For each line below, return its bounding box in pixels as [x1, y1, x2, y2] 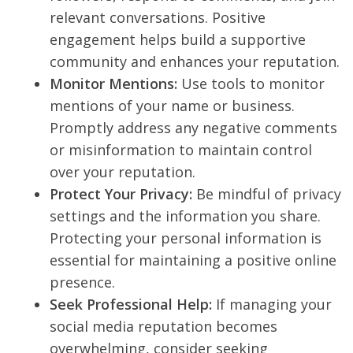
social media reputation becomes [50, 317, 277, 336]
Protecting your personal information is [50, 229, 321, 248]
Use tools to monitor [177, 74, 325, 94]
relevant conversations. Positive [50, 8, 266, 28]
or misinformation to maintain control [50, 140, 312, 160]
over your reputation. [50, 162, 195, 182]
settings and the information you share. [50, 206, 321, 226]
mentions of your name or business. [50, 96, 295, 116]
